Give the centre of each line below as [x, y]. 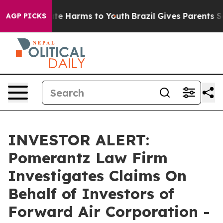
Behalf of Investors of [91, 194]
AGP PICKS [26, 16]
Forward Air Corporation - [109, 212]
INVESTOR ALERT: [79, 140]
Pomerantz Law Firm [88, 158]
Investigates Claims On [97, 176]
